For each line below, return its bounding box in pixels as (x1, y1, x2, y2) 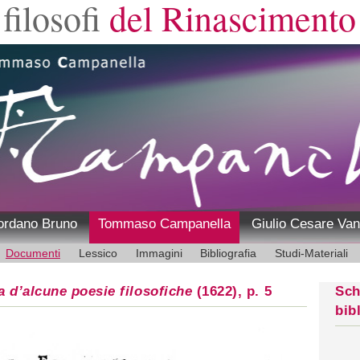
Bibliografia (200, 246, 257, 260)
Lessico (78, 246, 117, 260)
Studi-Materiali (275, 246, 349, 260)
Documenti (5, 246, 60, 260)
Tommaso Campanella (97, 215, 231, 231)
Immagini (135, 246, 182, 260)
